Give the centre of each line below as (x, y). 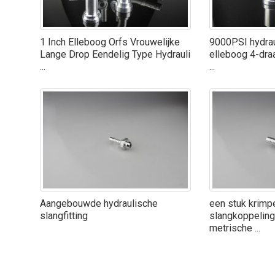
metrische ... (235, 228)
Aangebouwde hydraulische (99, 203)
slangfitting (64, 215)
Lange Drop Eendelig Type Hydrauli (115, 54)
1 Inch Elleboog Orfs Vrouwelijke (110, 42)
